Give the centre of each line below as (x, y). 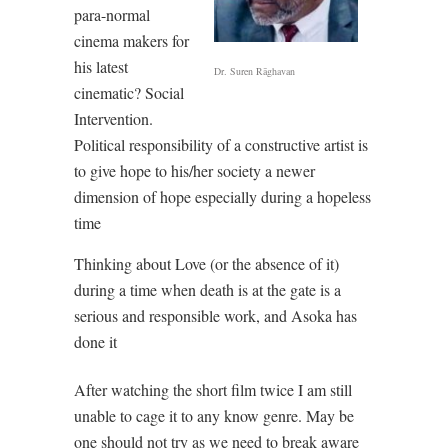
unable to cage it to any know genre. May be (214, 415)
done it (95, 341)
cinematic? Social (129, 92)
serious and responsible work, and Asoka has (215, 315)
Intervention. (113, 118)
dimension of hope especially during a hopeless (222, 196)
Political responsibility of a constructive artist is (221, 144)
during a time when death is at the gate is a (207, 289)
